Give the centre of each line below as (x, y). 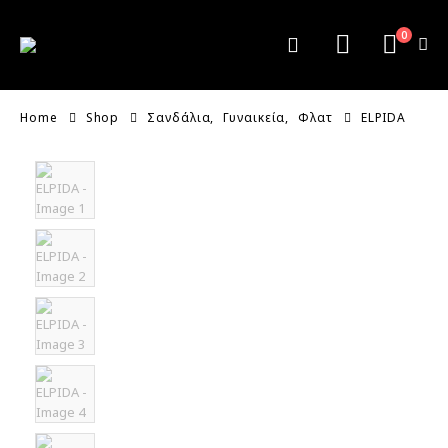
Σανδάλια (179, 117)
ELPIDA (383, 117)
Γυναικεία (254, 117)
